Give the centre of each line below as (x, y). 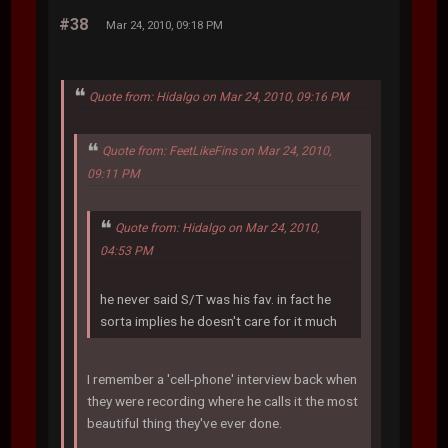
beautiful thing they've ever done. (186, 422)
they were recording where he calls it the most (223, 400)
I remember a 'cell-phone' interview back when (222, 378)
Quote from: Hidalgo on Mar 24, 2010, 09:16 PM (219, 96)
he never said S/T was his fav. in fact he (216, 298)
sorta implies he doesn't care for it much (219, 320)
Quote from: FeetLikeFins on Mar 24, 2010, (217, 151)
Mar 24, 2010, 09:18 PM (165, 24)
